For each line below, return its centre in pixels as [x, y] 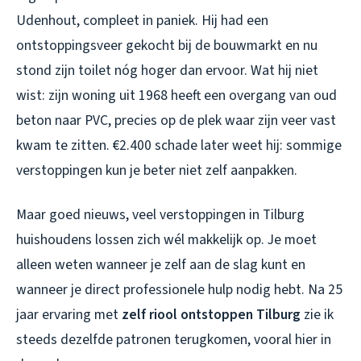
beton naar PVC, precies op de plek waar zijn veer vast [176, 121]
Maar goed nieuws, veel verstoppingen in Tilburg [160, 215]
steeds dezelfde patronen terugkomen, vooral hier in [174, 340]
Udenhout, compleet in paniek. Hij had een [142, 21]
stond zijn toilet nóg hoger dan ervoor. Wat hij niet [167, 71]
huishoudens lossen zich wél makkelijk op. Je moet [166, 240]
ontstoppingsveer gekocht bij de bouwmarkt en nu [167, 46]
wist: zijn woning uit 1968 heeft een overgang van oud [176, 96]
